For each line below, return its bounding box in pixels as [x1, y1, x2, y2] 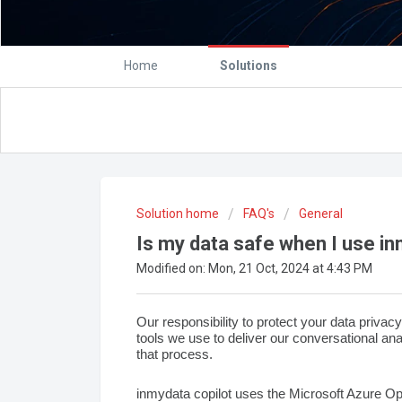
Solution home [136, 206, 222, 221]
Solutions [220, 58, 277, 73]
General [299, 206, 343, 221]
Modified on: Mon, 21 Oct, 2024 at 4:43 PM [136, 261, 372, 275]
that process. [136, 345, 213, 362]
